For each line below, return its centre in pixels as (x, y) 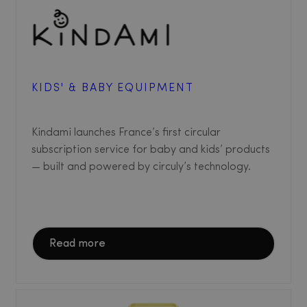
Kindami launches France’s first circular (126, 133)
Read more (77, 244)
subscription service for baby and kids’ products (151, 150)
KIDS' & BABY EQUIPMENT (113, 89)
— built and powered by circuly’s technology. (141, 168)
